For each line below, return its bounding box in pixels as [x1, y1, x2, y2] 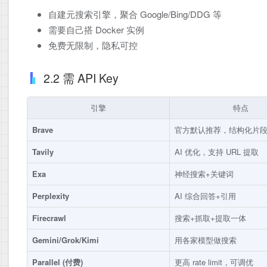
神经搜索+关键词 [175, 167, 234, 179]
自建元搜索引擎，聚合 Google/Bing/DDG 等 [48, 7, 222, 20]
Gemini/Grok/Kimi [32, 234, 99, 246]
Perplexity [32, 190, 69, 201]
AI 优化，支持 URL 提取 [175, 145, 259, 157]
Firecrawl [32, 212, 66, 223]
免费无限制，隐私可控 [48, 38, 138, 51]
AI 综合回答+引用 [175, 190, 236, 201]
